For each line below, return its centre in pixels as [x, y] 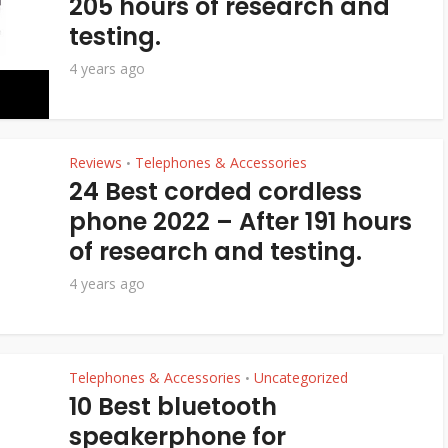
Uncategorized [301, 377]
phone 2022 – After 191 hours [240, 221]
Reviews [95, 162]
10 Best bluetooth [173, 406]
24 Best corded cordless [215, 191]
